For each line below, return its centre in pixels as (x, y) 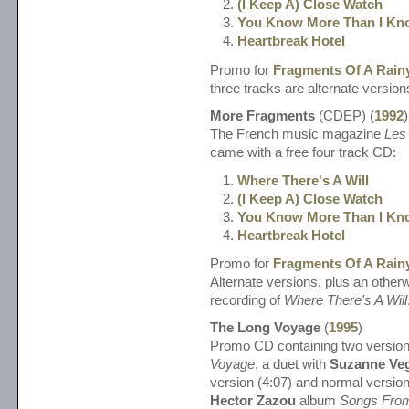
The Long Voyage (265, 328)
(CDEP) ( (345, 115)
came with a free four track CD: (303, 152)
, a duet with (292, 365)
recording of (247, 301)
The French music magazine (297, 134)
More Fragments (262, 115)
